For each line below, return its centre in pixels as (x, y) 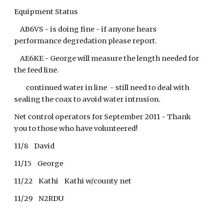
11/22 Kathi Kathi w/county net (75, 181)
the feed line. (37, 70)
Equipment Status (46, 12)
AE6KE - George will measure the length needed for (107, 58)
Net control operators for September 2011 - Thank (103, 117)
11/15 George (39, 163)
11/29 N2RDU (39, 199)
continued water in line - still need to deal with (102, 88)
